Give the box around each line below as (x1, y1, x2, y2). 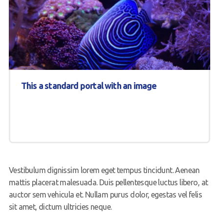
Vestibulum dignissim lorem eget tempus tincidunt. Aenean (8, 166, 200, 175)
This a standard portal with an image (21, 81, 157, 91)
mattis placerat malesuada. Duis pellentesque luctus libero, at (8, 178, 208, 187)
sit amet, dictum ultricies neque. (8, 202, 112, 212)
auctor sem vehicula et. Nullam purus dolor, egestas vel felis (8, 190, 202, 199)
